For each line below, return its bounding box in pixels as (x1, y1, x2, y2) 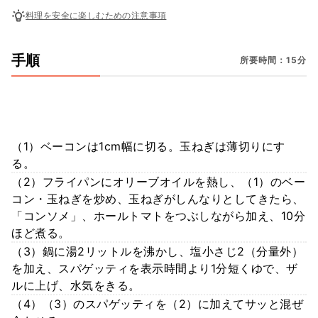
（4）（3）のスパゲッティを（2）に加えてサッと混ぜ (11, 296, 303, 311)
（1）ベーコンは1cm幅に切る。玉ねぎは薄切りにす (11, 138, 285, 153)
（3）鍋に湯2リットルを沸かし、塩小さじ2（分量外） (11, 243, 303, 258)
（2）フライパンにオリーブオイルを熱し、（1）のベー (11, 174, 305, 189)
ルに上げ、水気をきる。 (11, 278, 141, 292)
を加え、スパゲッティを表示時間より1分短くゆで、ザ (11, 261, 298, 275)
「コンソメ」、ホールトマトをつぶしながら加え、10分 (11, 208, 305, 223)
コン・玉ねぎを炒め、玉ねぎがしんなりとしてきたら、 (11, 191, 305, 206)
